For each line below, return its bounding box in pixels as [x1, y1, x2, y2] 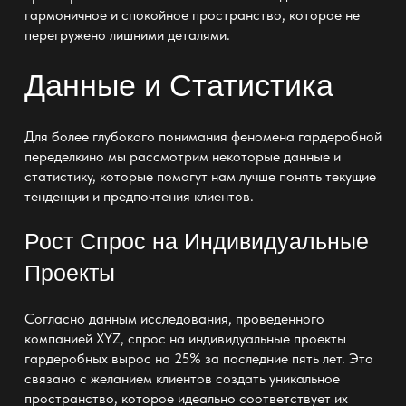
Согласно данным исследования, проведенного [24, 309, 324, 327]
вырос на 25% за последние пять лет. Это [107, 349, 373, 367]
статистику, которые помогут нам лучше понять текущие [24, 167, 376, 185]
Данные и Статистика [24, 68, 333, 103]
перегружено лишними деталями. [24, 25, 230, 43]
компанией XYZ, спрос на [24, 329, 188, 347]
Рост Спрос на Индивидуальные [24, 228, 369, 255]
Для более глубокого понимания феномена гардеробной [24, 127, 382, 145]
